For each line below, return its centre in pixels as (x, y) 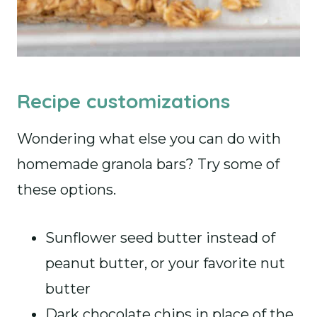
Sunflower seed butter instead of (160, 238)
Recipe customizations (123, 101)
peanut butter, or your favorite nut (165, 263)
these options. (67, 190)
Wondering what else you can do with (149, 139)
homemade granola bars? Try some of (148, 164)
